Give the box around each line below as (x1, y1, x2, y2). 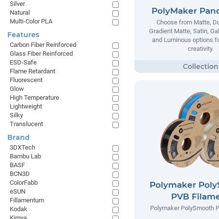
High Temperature (10, 94, 59, 101)
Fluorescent (10, 76, 43, 84)
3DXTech (10, 144, 35, 151)
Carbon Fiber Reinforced (10, 41, 76, 48)
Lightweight (10, 103, 42, 110)
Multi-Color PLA (10, 18, 52, 25)
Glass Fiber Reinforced (10, 50, 73, 57)
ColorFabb (10, 179, 38, 186)
